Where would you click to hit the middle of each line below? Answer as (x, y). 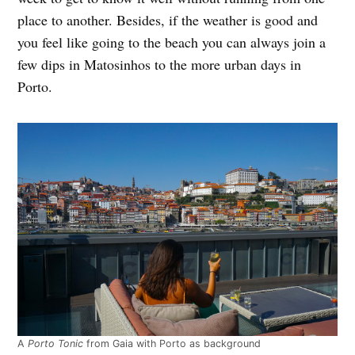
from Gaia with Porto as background (172, 343)
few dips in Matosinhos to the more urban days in (160, 64)
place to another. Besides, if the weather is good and (168, 19)
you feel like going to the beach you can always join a (172, 42)
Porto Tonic (56, 343)
